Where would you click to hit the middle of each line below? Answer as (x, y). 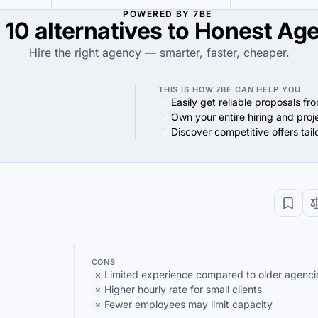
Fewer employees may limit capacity (188, 304)
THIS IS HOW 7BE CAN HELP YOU (229, 89)
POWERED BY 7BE (168, 14)
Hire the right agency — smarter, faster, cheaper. (159, 53)
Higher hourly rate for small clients (183, 289)
